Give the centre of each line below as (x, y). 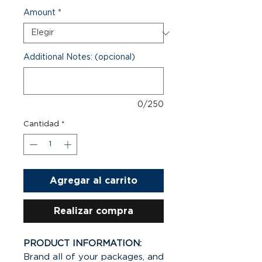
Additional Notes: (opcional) (79, 57)
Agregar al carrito (94, 180)
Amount (39, 13)
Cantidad (41, 124)
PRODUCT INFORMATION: (82, 243)
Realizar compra (94, 211)
